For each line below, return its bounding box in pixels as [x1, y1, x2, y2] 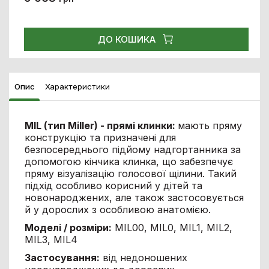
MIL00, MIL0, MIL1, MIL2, [111, 221, 232, 234]
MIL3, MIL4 [24, 233, 77, 246]
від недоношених [99, 251, 187, 264]
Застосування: [24, 251, 100, 264]
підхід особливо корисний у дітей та [24, 179, 202, 192]
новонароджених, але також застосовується [24, 191, 244, 204]
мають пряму [177, 119, 242, 131]
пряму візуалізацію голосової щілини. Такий [24, 167, 237, 180]
